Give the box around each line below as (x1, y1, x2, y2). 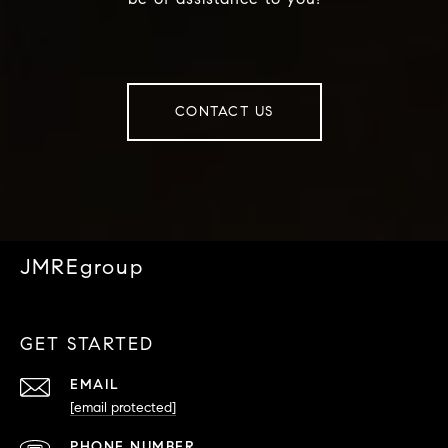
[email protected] (70, 399, 176, 417)
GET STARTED (20, 333, 154, 356)
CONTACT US (174, 103, 274, 121)
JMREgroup (20, 254, 144, 281)
